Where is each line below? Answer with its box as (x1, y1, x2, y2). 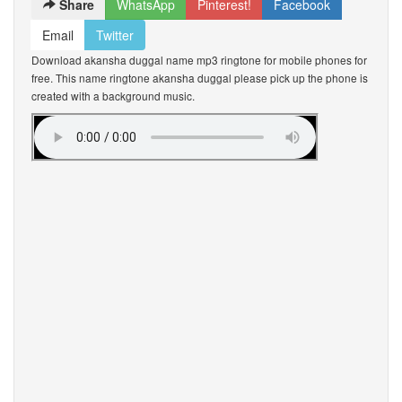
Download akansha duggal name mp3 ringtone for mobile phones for (31, 52, 367, 67)
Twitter (96, 26, 134, 44)
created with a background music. (31, 88, 195, 103)
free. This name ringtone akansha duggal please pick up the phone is (31, 70, 368, 85)
